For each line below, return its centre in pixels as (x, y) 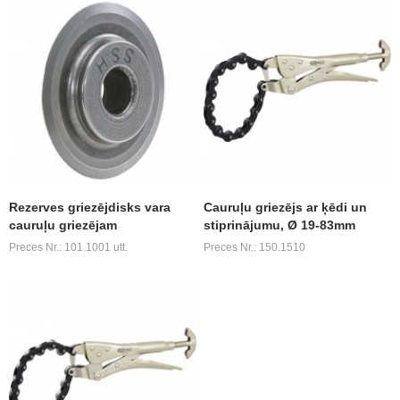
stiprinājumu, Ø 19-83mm (280, 225)
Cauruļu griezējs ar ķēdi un (286, 208)
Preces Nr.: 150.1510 (255, 248)
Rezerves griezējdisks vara (90, 208)
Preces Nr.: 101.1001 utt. (69, 248)
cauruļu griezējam (63, 225)
